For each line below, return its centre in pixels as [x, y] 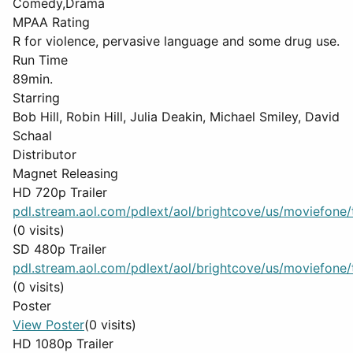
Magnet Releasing [65, 173]
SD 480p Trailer [59, 249]
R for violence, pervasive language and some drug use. [176, 41]
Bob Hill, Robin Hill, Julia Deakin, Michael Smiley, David [176, 117]
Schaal [32, 136]
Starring [36, 98]
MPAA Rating [51, 22]
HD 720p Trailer [60, 192]
